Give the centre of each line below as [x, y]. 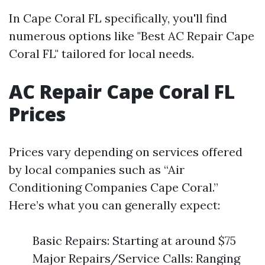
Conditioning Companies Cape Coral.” [114, 187]
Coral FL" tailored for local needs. [101, 53]
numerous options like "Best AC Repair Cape [132, 35]
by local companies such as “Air [97, 169]
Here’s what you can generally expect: [114, 205]
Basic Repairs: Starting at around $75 [134, 240]
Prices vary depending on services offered [126, 151]
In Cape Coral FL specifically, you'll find [118, 18]
